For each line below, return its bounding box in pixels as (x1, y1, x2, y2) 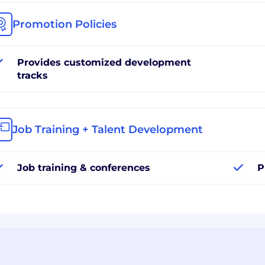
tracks (17, 69, 48, 81)
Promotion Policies (12, 17, 117, 31)
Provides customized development (17, 56, 191, 68)
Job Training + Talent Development (12, 122, 203, 136)
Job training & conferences (17, 161, 150, 173)
